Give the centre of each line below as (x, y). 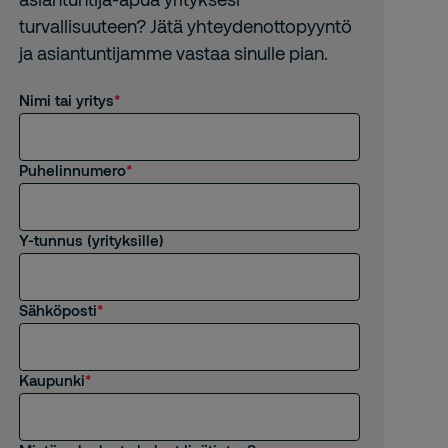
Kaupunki (51, 380)
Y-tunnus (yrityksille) (91, 240)
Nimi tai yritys (66, 100)
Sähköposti (57, 310)
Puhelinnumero (72, 170)
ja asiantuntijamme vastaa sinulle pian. (173, 53)
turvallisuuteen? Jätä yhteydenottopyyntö (185, 26)
